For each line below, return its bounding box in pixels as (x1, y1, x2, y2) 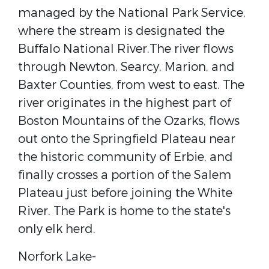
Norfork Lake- (18, 249, 96, 265)
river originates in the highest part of (18, 95, 231, 111)
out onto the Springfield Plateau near (18, 131, 235, 147)
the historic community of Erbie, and (18, 149, 233, 165)
